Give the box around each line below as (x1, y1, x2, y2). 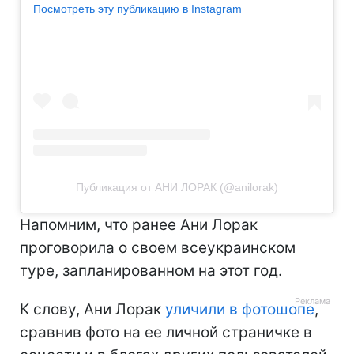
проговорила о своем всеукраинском (20, 238, 296, 257)
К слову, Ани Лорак (20, 299, 165, 318)
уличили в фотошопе (165, 299, 314, 318)
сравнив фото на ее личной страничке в (20, 322, 312, 341)
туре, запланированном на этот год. (20, 261, 282, 280)
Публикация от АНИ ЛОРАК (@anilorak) (76, 180, 278, 194)
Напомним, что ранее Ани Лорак (20, 215, 258, 234)
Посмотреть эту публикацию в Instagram (33, 2, 242, 16)
